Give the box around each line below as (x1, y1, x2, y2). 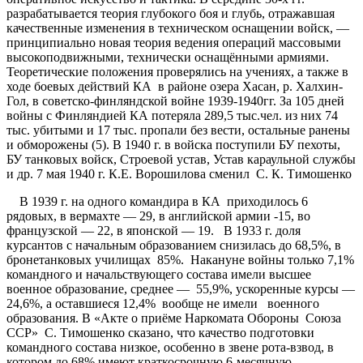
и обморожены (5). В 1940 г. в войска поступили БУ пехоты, (6, 137, 340, 152)
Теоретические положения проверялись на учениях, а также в (6, 64, 348, 79)
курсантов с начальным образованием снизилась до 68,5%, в (6, 237, 341, 252)
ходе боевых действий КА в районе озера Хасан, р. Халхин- (6, 79, 343, 93)
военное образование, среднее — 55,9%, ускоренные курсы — (6, 281, 355, 296)
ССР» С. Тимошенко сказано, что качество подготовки (6, 325, 314, 340)
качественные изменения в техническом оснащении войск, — (6, 20, 349, 35)
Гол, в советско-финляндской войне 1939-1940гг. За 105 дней (6, 93, 344, 108)
